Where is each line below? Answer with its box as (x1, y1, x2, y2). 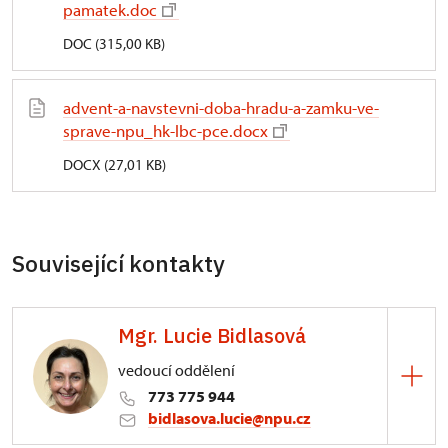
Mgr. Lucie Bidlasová (118, 322, 306, 349)
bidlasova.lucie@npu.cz (148, 408, 311, 428)
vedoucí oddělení (118, 360, 235, 380)
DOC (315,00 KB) (63, 34, 165, 53)
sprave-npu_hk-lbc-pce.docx (63, 120, 268, 141)
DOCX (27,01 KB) (63, 155, 166, 174)
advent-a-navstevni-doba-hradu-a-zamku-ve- (63, 97, 379, 118)
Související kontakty (12, 248, 225, 278)
